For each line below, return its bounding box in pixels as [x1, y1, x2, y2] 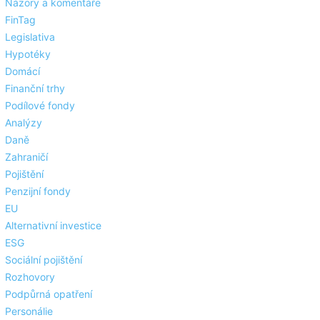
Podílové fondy [5, 99, 75, 111]
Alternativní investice [5, 219, 101, 231]
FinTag [5, 14, 36, 26]
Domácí [5, 65, 40, 77]
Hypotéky [5, 48, 51, 60]
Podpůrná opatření [5, 288, 92, 300]
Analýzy [5, 116, 42, 129]
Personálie [5, 305, 53, 317]
